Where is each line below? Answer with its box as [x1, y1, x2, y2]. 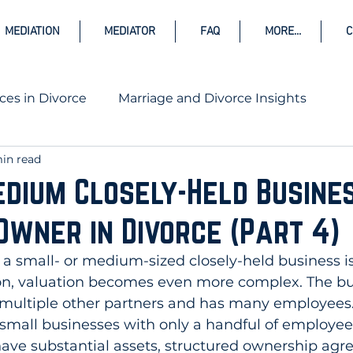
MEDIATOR [104, 24, 156, 39]
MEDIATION [4, 24, 60, 39]
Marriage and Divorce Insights [118, 91, 307, 106]
